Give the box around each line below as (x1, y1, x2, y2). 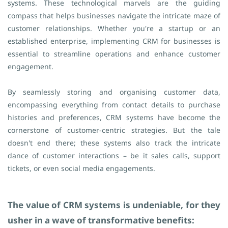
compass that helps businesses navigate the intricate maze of (8, 11, 220, 20)
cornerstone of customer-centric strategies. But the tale (8, 125, 220, 135)
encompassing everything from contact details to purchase (8, 100, 220, 109)
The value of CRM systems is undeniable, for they (8, 199, 220, 211)
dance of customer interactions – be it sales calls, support (8, 151, 220, 160)
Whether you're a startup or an (97, 23, 221, 33)
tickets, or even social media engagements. (8, 163, 155, 173)
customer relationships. (8, 23, 98, 33)
